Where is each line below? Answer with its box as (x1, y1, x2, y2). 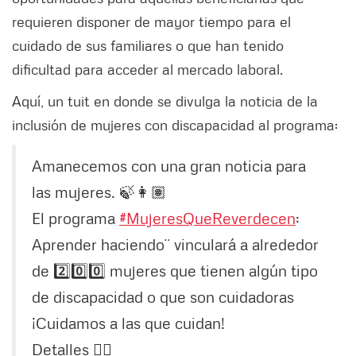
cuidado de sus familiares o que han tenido (12, 37, 284, 55)
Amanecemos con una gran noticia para (32, 156, 306, 176)
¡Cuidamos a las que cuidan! (32, 313, 225, 333)
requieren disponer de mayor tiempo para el (12, 13, 291, 31)
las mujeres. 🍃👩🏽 (32, 182, 167, 202)
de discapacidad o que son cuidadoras (32, 287, 294, 307)
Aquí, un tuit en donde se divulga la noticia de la (12, 92, 318, 110)
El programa (32, 208, 119, 228)
